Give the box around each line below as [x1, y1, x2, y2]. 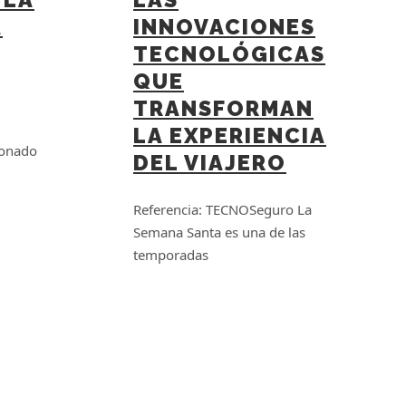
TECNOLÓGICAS [133, 41, 325, 67]
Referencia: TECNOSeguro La [133, 200, 312, 219]
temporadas [133, 246, 208, 265]
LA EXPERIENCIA [133, 122, 326, 149]
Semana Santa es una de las [133, 223, 305, 242]
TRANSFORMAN [133, 95, 314, 121]
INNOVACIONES [133, 14, 315, 40]
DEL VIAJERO [133, 150, 286, 176]
